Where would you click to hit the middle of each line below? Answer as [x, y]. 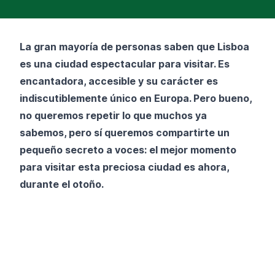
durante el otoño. [62, 184]
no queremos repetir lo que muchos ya [113, 115]
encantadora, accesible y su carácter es [119, 81]
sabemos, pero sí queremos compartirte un [125, 132]
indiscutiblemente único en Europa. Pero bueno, [136, 98]
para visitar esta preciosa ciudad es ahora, [124, 167]
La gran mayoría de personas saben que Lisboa [134, 46]
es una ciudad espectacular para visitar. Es [125, 64]
